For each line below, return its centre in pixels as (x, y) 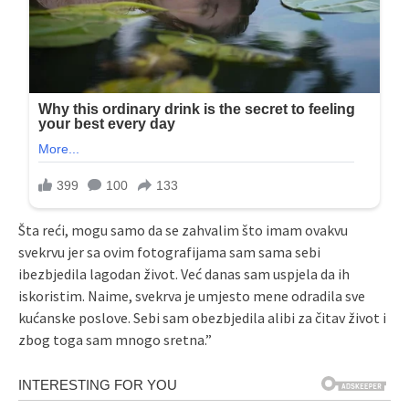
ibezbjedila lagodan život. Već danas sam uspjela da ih (184, 274)
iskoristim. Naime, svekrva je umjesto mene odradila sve (192, 296)
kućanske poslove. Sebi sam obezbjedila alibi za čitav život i (202, 318)
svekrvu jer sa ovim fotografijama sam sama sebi (169, 252)
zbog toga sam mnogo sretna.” (115, 340)
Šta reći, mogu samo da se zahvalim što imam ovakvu (183, 231)
